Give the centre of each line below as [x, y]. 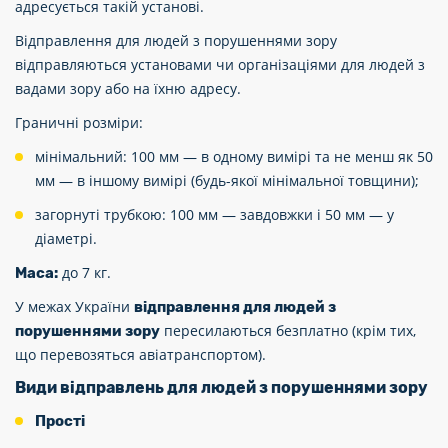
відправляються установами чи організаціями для [192, 64]
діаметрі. [66, 238]
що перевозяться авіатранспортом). [140, 354]
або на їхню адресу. [171, 88]
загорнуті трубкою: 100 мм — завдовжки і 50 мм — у [214, 214]
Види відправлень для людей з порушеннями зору [221, 387]
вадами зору [58, 88]
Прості [60, 421]
